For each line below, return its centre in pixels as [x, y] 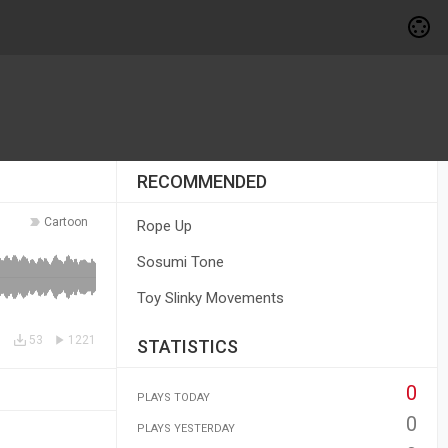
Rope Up [164, 226]
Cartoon [65, 222]
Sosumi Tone [180, 262]
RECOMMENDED [201, 181]
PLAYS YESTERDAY [185, 428]
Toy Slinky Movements [210, 298]
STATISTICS [187, 346]
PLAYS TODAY [173, 397]
